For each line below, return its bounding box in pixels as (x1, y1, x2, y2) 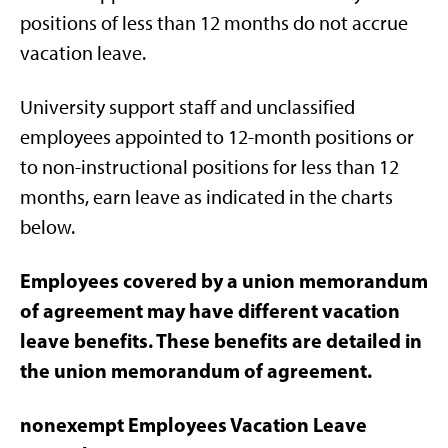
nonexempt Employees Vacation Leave (20, 412, 367, 437)
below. (20, 215, 75, 239)
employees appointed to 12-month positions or (20, 125, 414, 149)
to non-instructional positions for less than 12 (20, 155, 399, 179)
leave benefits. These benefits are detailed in (20, 328, 422, 353)
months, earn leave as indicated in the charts (20, 185, 393, 209)
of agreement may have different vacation (20, 298, 400, 323)
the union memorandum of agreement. (20, 358, 372, 383)
